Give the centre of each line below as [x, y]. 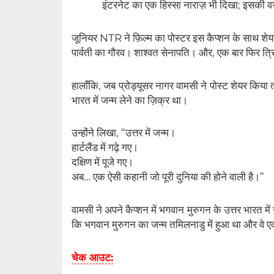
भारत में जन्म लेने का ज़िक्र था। [130, 100]
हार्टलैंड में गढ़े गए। [105, 148]
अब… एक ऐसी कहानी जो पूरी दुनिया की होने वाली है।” [168, 177]
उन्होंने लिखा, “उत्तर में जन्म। [124, 133]
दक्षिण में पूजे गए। [102, 162]
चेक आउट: [92, 257]
